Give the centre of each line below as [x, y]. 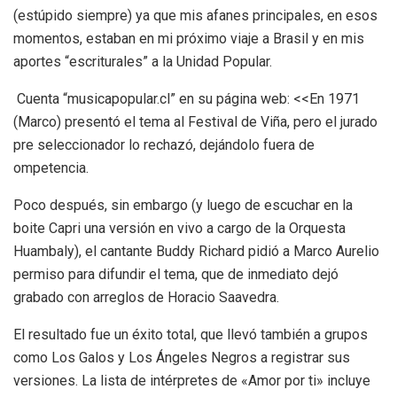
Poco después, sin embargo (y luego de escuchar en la [183, 205]
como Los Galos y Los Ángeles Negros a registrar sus [182, 357]
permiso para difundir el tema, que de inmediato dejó [176, 274]
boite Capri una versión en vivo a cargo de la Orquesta [179, 228]
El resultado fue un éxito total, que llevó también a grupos [191, 334]
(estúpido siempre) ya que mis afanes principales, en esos [195, 15]
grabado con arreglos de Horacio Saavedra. [148, 297]
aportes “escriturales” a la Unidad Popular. [144, 61]
